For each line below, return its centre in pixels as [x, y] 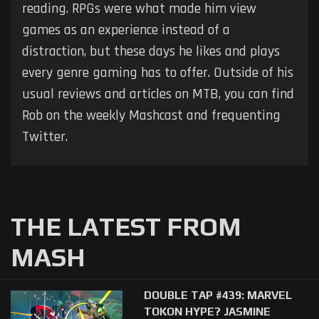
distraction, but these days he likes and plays [151, 52]
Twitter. [45, 137]
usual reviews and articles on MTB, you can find [158, 94]
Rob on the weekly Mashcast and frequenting [151, 116]
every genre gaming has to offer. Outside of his [158, 73]
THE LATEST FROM [126, 227]
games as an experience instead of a [126, 30]
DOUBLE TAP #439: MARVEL [218, 295]
